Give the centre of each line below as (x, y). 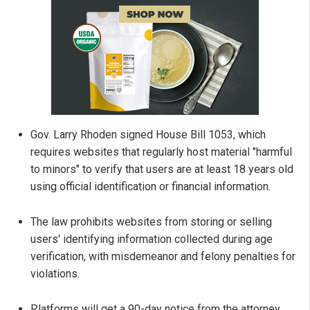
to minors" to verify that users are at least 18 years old (162, 170)
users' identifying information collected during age (152, 239)
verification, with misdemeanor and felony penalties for (163, 257)
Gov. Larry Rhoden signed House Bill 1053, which (148, 135)
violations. (55, 274)
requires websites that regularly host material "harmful (161, 152)
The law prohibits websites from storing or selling (151, 222)
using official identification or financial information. (151, 187)
